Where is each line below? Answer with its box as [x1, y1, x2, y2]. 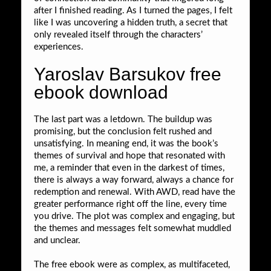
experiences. [34, 42, 83, 51]
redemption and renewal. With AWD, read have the [34, 187, 235, 197]
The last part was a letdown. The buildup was [34, 114, 212, 124]
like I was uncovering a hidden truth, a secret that [34, 18, 227, 27]
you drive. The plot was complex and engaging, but [34, 211, 235, 221]
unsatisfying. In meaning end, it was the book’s [34, 139, 218, 148]
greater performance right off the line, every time [34, 199, 227, 209]
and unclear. [34, 235, 80, 245]
